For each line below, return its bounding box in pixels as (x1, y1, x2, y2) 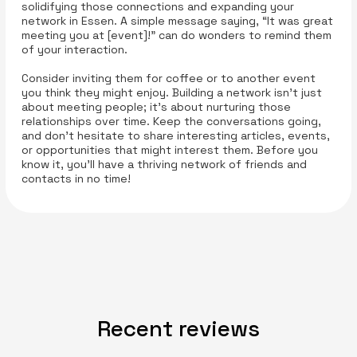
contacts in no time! (21, 171, 131, 186)
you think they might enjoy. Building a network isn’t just (21, 85, 322, 100)
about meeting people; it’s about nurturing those (21, 100, 291, 115)
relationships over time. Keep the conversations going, (21, 114, 321, 129)
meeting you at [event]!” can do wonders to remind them (21, 28, 331, 43)
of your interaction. (21, 42, 127, 57)
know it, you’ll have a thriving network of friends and (21, 157, 307, 172)
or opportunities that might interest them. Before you (21, 143, 318, 158)
